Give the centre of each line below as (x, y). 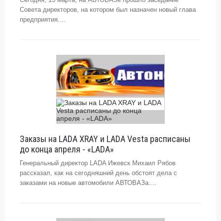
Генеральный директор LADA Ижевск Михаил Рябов (98, 163)
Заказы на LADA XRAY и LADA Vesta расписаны (105, 139)
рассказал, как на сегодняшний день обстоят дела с (98, 173)
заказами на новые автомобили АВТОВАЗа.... (88, 183)
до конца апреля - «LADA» (67, 149)
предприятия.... (43, 19)
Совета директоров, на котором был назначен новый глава (108, 10)
